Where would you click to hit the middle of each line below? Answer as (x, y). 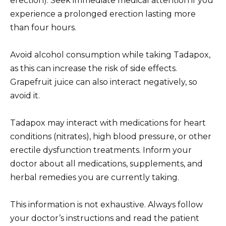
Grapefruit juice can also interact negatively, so (104, 82)
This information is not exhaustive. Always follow (106, 205)
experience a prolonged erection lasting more (103, 14)
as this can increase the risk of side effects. (94, 69)
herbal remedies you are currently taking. (95, 178)
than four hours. (43, 27)
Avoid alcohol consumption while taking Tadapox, (110, 55)
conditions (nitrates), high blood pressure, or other (111, 137)
